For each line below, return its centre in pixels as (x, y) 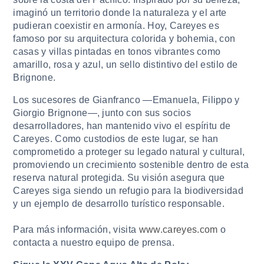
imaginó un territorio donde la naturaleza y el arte (120, 13)
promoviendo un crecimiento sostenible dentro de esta (131, 165)
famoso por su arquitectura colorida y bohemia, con (124, 39)
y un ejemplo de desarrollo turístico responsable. (119, 204)
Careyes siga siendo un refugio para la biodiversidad (128, 191)
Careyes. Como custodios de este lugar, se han (116, 139)
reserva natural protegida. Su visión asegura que (119, 178)
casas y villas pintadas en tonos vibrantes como (117, 52)
